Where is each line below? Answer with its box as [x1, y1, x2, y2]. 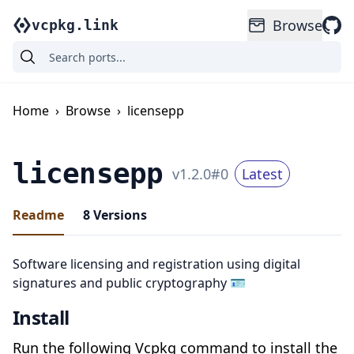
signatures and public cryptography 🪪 [13, 274, 246, 292]
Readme [13, 206, 64, 224]
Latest [241, 164, 283, 183]
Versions [90, 206, 147, 224]
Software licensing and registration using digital [13, 255, 300, 273]
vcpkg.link [32, 17, 119, 33]
